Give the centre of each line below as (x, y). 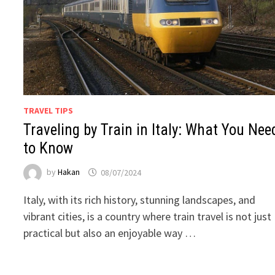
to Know (48, 149)
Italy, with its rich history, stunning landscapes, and (140, 200)
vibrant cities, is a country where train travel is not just (148, 217)
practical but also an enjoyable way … (110, 233)
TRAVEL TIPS (48, 111)
